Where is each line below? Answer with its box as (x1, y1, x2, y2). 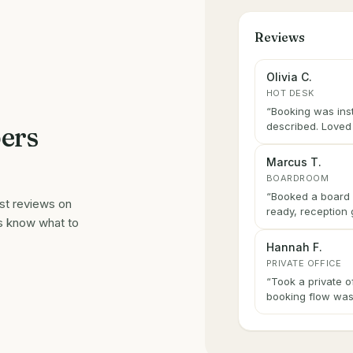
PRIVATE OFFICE (266, 258, 342, 269)
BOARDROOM (266, 173, 329, 184)
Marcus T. (266, 155, 321, 169)
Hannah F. (266, 240, 322, 254)
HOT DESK (266, 87, 314, 98)
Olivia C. (266, 70, 312, 84)
